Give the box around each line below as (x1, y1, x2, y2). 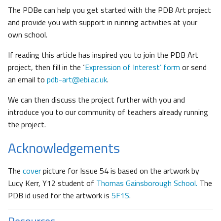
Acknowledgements (8, 137, 120, 158)
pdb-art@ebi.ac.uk (47, 73, 107, 85)
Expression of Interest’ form (85, 61, 180, 73)
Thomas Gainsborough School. (96, 177, 197, 189)
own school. (8, 28, 47, 40)
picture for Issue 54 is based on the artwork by (41, 164, 199, 177)
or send (180, 61, 207, 73)
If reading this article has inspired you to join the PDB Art (8, 48, 198, 61)
